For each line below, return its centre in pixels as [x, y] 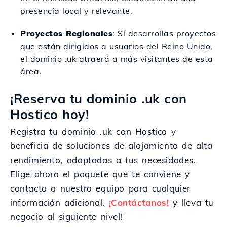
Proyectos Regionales [66, 33]
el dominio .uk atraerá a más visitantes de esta [117, 59]
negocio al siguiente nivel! [67, 217]
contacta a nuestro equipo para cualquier [101, 188]
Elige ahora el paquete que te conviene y [100, 174]
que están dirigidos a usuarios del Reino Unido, [117, 46]
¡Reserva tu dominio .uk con [99, 99]
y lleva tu [191, 202]
